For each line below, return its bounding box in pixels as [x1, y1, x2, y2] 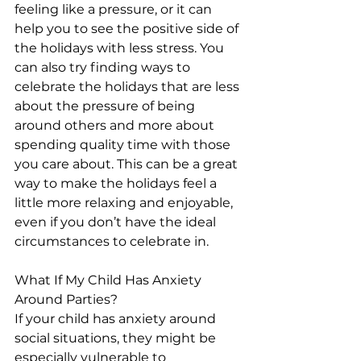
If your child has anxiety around [15, 311, 219, 326]
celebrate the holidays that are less [15, 79, 243, 94]
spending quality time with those [15, 137, 234, 152]
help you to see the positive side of [15, 21, 242, 36]
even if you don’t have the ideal [15, 214, 219, 230]
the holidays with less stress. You [15, 40, 227, 56]
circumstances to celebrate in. [15, 234, 209, 249]
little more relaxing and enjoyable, [15, 195, 236, 210]
